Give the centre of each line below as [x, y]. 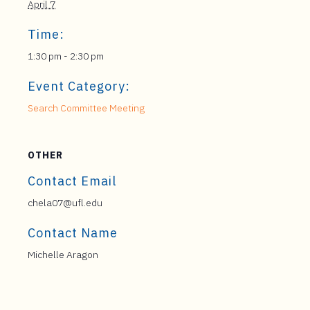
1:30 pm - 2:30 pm [66, 56]
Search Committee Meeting [86, 108]
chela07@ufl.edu [65, 203]
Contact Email [72, 181]
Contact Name [73, 233]
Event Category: [79, 86]
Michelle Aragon [63, 255]
